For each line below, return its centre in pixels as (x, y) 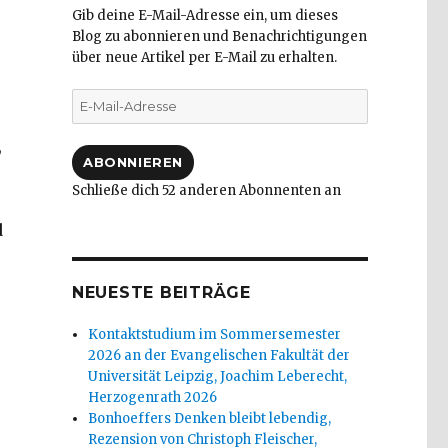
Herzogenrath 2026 (153, 398)
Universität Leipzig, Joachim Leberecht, (218, 377)
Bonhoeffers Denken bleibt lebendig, (210, 419)
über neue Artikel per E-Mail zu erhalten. (204, 58)
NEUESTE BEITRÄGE (161, 293)
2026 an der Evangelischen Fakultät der (219, 356)
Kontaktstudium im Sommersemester (215, 335)
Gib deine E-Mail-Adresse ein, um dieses (204, 16)
